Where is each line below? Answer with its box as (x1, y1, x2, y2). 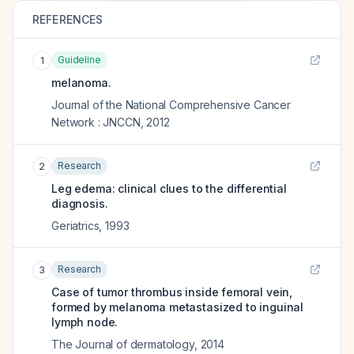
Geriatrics (51, 219, 100, 232)
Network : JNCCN (51, 115, 141, 129)
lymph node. (51, 315, 119, 329)
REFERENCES (32, 13, 104, 26)
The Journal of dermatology (51, 337, 194, 351)
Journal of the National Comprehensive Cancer (51, 98, 291, 111)
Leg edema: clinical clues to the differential (51, 182, 287, 195)
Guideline (58, 54, 101, 66)
